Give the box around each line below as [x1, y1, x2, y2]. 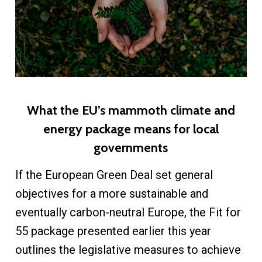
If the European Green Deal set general [15, 168, 213, 182]
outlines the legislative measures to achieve [15, 243, 241, 257]
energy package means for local [43, 121, 219, 137]
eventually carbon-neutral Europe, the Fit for [15, 205, 241, 220]
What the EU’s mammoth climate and [26, 102, 235, 118]
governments [94, 140, 168, 156]
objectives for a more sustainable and [15, 187, 208, 201]
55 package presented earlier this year [15, 224, 211, 239]
